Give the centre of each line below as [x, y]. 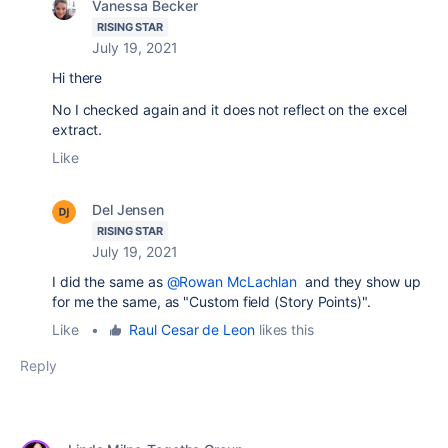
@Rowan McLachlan [232, 281]
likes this [284, 329]
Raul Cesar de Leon [192, 329]
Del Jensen [128, 209]
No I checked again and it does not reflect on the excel [230, 109]
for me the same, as [118, 301]
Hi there [77, 77]
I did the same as [109, 281]
